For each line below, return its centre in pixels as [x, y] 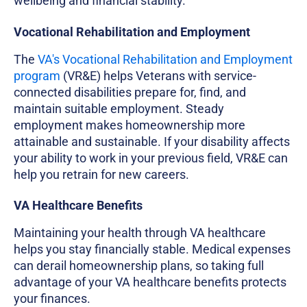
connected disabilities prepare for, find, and [130, 92]
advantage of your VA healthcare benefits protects [150, 282]
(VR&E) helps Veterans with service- [158, 75]
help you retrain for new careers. [101, 174]
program [37, 75]
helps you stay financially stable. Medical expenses [152, 249]
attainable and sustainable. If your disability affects [152, 141]
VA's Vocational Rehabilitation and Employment [164, 59]
